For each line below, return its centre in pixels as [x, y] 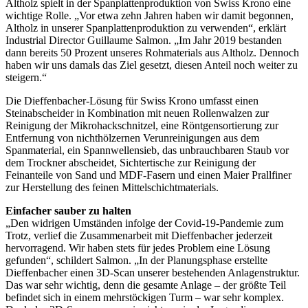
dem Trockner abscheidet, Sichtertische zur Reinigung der [131, 162]
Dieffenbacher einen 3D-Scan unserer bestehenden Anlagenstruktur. [153, 272]
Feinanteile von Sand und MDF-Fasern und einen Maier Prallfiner [148, 175]
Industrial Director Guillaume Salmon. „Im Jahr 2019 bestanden [144, 40]
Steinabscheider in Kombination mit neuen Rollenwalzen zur [137, 113]
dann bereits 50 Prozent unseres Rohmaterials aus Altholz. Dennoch [152, 52]
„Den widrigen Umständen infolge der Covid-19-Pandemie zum [144, 223]
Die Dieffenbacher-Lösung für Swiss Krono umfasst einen [132, 100]
